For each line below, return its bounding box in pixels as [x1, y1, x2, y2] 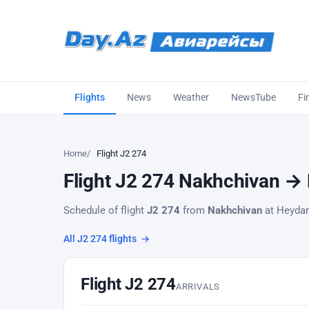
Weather [173, 92, 209, 103]
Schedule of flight [63, 204, 147, 217]
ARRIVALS [175, 281, 221, 292]
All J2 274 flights [63, 233, 139, 244]
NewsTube [231, 92, 276, 103]
